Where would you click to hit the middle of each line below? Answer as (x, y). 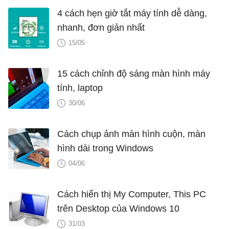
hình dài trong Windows (105, 148)
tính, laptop (80, 88)
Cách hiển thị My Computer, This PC (132, 194)
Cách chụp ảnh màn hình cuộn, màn (131, 134)
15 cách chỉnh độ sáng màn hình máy (134, 74)
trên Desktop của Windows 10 (118, 209)
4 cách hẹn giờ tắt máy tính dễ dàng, (132, 14)
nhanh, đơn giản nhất (101, 28)
